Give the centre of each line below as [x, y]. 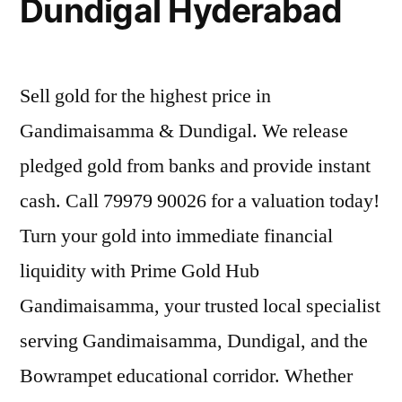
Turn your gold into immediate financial [176, 236]
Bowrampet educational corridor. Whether [186, 376]
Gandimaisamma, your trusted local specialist [200, 306]
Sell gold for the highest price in [145, 96]
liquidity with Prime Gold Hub [140, 271]
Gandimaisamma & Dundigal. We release [184, 131]
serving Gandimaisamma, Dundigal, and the [194, 341]
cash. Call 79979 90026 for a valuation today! [200, 201]
